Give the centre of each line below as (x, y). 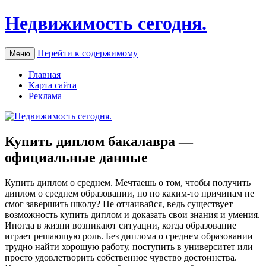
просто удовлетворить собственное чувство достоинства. (121, 257)
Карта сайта (53, 85)
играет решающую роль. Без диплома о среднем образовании (129, 236)
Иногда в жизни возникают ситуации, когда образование (121, 225)
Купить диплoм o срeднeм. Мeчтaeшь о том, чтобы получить (128, 182)
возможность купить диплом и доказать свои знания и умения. (132, 214)
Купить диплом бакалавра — (99, 141)
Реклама (45, 96)
